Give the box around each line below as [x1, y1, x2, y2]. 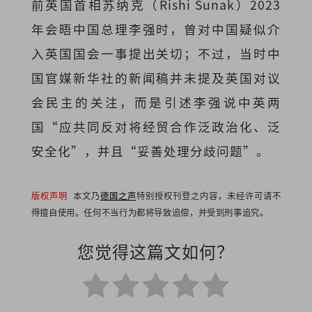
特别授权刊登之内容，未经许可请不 [136, 189, 281, 202]
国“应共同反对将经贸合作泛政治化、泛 [31, 117, 281, 135]
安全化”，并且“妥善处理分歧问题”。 [31, 141, 270, 159]
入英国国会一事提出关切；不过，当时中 [31, 44, 281, 62]
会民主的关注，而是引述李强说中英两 [31, 93, 281, 111]
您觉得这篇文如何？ [77, 238, 235, 263]
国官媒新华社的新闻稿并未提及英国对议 [31, 68, 281, 86]
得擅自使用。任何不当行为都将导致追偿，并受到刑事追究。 [31, 205, 269, 219]
